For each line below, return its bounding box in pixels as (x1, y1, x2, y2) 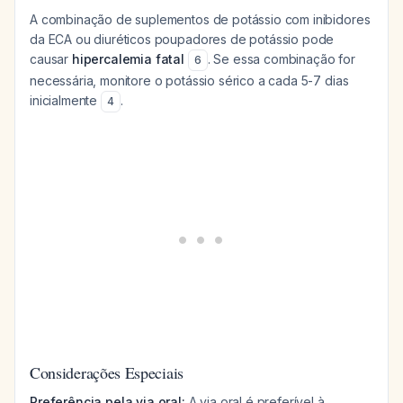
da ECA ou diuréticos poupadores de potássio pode (30, 31, 335, 47)
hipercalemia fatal (71, 51, 185, 67)
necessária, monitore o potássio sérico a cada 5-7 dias (30, 73, 349, 88)
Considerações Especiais (30, 362, 184, 383)
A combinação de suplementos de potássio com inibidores (30, 12, 371, 27)
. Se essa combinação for (207, 51, 355, 67)
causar (30, 51, 72, 67)
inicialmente (30, 93, 101, 108)
